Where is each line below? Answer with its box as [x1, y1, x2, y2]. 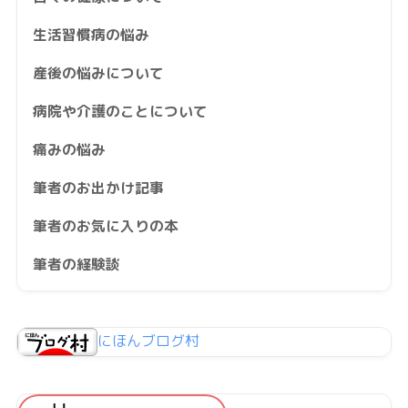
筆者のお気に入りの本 [32, 215, 178, 236]
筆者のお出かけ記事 [32, 177, 164, 198]
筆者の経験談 [32, 253, 120, 274]
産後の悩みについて [32, 62, 164, 83]
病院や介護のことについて [32, 100, 208, 121]
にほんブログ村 [97, 330, 199, 351]
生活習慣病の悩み [32, 24, 149, 45]
